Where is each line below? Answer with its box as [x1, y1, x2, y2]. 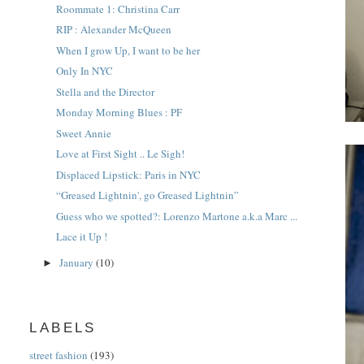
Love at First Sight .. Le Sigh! [55, 146, 184, 162]
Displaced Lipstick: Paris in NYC [55, 167, 201, 182]
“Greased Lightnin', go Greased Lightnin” [55, 188, 239, 203]
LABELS [29, 320, 97, 336]
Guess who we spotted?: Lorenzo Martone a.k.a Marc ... [55, 208, 297, 223]
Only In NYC [55, 63, 113, 79]
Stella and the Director [55, 84, 154, 99]
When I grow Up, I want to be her [55, 42, 200, 58]
